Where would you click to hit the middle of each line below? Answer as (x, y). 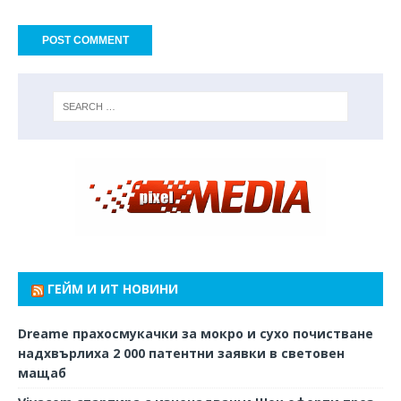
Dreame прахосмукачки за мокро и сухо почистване (196, 333)
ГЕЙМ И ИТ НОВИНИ (113, 288)
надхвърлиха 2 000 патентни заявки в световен (181, 353)
